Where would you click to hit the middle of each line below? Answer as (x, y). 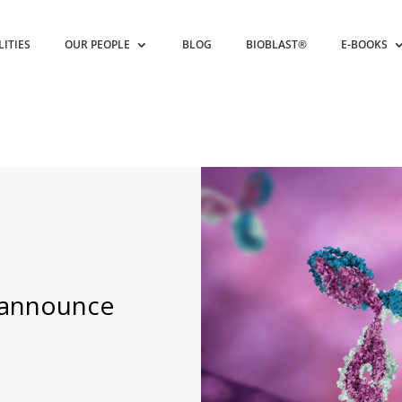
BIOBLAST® (277, 44)
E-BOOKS (365, 44)
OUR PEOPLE (98, 44)
